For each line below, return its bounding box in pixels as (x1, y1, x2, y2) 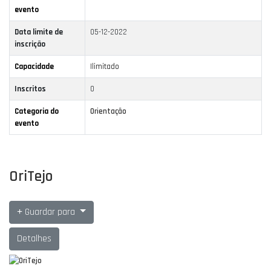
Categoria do (15, 106, 59, 117)
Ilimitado (90, 62, 119, 72)
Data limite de (15, 27, 63, 38)
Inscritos (15, 84, 46, 94)
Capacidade (15, 62, 54, 72)
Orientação (90, 106, 126, 117)
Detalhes (17, 232, 51, 246)
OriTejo (9, 167, 53, 187)
